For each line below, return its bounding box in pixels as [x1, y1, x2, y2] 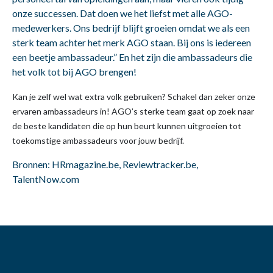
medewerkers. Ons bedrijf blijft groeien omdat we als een [12, 21, 250, 34]
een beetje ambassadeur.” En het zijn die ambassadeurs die [12, 51, 252, 63]
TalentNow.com [12, 172, 79, 185]
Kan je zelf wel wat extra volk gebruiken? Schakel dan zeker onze [12, 91, 255, 102]
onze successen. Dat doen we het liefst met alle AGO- [12, 7, 233, 19]
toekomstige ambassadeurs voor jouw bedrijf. [12, 135, 184, 146]
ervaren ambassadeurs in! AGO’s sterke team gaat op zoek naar [12, 105, 254, 116]
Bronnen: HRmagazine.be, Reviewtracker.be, [12, 158, 198, 170]
